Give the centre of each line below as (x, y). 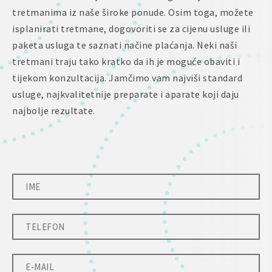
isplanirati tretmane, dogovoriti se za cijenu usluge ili (131, 29)
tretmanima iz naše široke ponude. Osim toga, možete (133, 12)
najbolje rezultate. (54, 110)
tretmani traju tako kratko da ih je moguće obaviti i (126, 61)
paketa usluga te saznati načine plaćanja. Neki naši (125, 45)
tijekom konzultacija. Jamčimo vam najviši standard (127, 78)
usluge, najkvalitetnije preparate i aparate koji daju (126, 94)
